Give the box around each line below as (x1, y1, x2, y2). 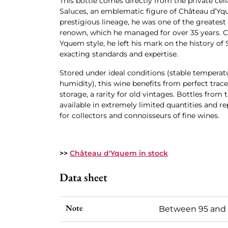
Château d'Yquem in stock (70, 149, 168, 158)
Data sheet (60, 170, 107, 185)
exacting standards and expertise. (60, 49, 178, 59)
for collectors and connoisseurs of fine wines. (60, 111, 219, 120)
